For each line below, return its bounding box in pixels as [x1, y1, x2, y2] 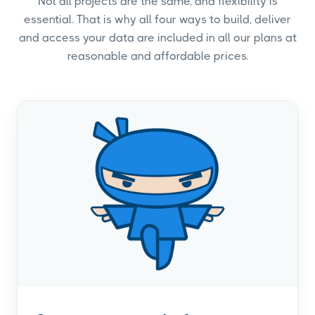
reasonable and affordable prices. [67, 49, 248, 63]
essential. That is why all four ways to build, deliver [24, 12, 291, 26]
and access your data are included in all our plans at [18, 30, 297, 44]
